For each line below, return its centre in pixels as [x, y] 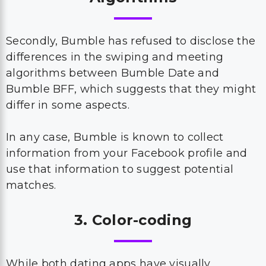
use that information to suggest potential [120, 169]
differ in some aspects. [68, 105]
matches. [33, 185]
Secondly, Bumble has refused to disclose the [131, 41]
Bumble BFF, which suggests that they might [131, 89]
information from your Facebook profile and [127, 153]
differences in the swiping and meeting [115, 57]
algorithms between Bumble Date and [113, 73]
